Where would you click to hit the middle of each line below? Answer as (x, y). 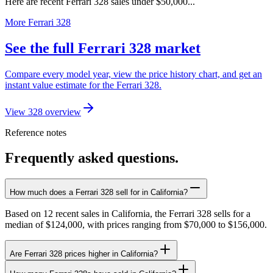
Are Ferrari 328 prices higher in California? (84, 254)
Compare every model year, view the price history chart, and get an (133, 74)
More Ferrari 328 (38, 22)
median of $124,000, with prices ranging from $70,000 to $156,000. (136, 225)
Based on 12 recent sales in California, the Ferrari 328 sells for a (128, 214)
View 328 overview (43, 112)
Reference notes (36, 132)
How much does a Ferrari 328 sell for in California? (99, 193)
